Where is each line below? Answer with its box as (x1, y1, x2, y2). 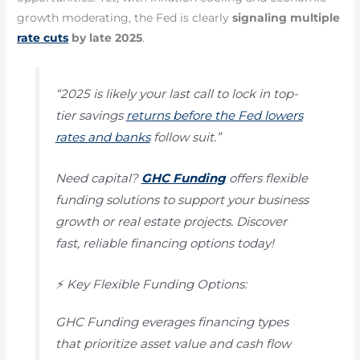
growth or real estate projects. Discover (55, 214, 287, 230)
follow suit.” (149, 129, 221, 145)
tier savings (55, 107, 126, 123)
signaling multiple (232, 11, 341, 25)
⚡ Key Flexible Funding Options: (55, 276, 247, 292)
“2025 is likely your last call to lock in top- (55, 85, 298, 101)
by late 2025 (68, 31, 143, 45)
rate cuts (17, 31, 69, 45)
